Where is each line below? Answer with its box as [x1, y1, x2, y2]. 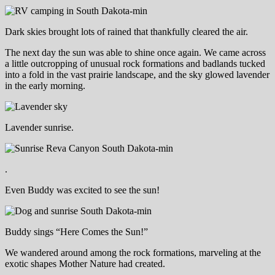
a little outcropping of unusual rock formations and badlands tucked [5, 58, 265, 69]
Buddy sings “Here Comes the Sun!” [5, 226, 148, 237]
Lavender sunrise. [5, 122, 74, 133]
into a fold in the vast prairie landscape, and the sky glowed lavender [5, 69, 269, 80]
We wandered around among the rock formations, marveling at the [5, 247, 261, 258]
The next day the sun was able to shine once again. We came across [5, 47, 266, 58]
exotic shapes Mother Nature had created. [5, 258, 165, 269]
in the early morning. [5, 80, 85, 91]
